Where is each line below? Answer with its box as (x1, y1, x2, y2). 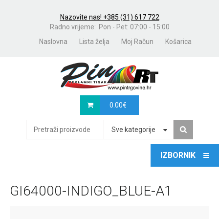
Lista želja (79, 38, 109, 45)
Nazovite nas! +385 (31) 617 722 (60, 13, 159, 21)
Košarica (165, 38, 192, 45)
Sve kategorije (111, 126, 155, 133)
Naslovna (39, 38, 67, 45)
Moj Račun (121, 38, 153, 45)
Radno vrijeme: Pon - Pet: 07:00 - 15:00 (49, 23, 170, 31)
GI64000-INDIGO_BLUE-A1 (10, 183, 172, 199)
